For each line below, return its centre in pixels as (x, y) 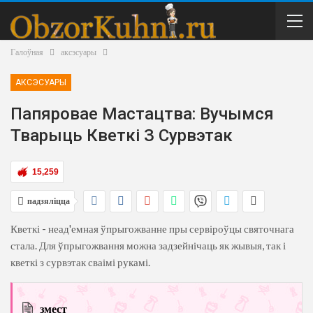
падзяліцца (49, 201)
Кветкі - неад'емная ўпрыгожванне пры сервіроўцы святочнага (152, 228)
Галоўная (27, 52)
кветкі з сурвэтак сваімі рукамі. (80, 262)
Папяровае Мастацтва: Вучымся (142, 114)
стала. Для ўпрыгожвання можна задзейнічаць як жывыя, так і (148, 245)
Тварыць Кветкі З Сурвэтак (122, 136)
